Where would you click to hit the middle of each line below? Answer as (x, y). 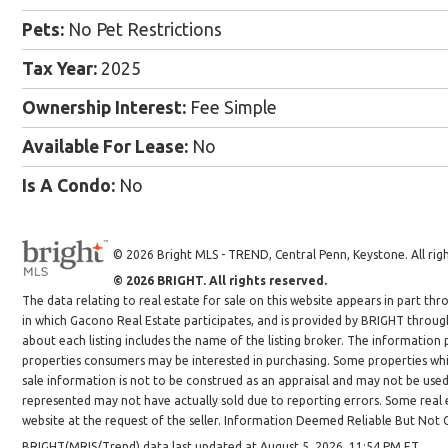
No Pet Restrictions (143, 30)
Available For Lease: (105, 147)
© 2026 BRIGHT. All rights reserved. (220, 281)
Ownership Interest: (104, 108)
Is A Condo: (68, 186)
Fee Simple (231, 108)
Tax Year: (59, 69)
